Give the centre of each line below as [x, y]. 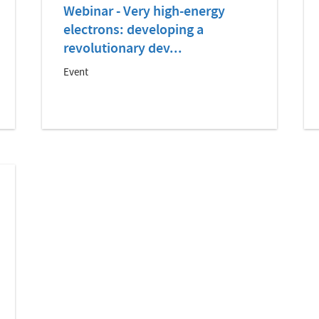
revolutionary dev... [123, 49]
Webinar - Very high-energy [145, 12]
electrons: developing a [134, 31]
